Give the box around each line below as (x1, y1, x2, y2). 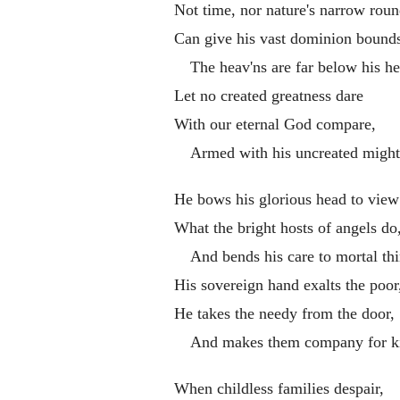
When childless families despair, (173, 379, 384, 397)
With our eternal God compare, (173, 114, 376, 133)
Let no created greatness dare (173, 86, 363, 104)
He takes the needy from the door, (173, 304, 395, 322)
